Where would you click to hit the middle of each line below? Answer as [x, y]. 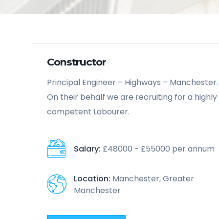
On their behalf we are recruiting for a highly [132, 97]
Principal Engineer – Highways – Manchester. [132, 82]
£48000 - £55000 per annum [158, 149]
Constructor [77, 62]
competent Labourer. [88, 112]
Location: [92, 178]
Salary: [87, 149]
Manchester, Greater [152, 178]
